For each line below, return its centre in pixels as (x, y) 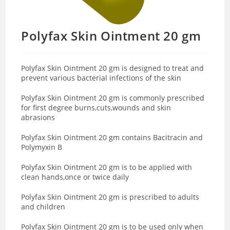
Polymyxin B (42, 147)
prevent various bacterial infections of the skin (102, 78)
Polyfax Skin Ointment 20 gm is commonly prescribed (113, 98)
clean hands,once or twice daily (75, 177)
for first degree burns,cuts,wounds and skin (96, 107)
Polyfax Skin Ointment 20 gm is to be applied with (107, 167)
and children (43, 206)
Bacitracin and (178, 137)
